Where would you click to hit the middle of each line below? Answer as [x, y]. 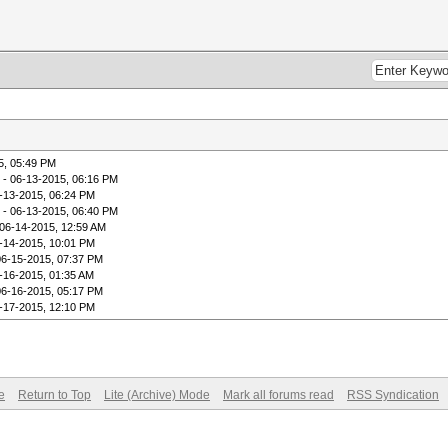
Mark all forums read [278, 395]
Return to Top [54, 395]
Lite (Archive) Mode [157, 395]
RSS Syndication [393, 395]
